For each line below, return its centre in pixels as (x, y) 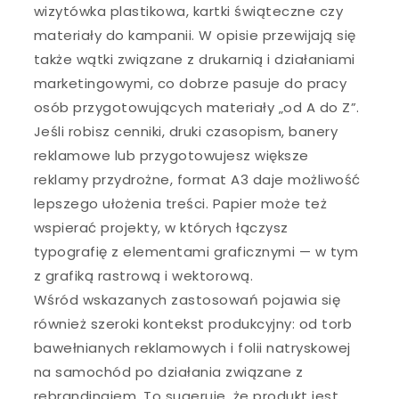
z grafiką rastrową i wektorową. (143, 275)
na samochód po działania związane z (168, 371)
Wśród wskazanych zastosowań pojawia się (187, 299)
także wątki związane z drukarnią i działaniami (194, 59)
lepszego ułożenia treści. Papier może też (180, 203)
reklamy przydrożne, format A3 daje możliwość (197, 179)
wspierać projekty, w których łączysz (161, 227)
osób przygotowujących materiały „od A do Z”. (196, 107)
